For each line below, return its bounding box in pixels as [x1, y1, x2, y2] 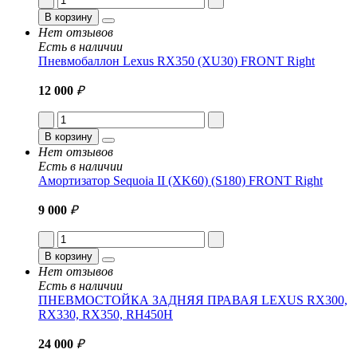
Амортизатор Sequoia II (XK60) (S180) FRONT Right [38, 173, 323, 187]
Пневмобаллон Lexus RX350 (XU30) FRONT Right [38, 53, 315, 68]
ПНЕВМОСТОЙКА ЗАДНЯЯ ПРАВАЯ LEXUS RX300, [38, 292, 347, 307]
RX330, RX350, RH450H [38, 307, 173, 321]
